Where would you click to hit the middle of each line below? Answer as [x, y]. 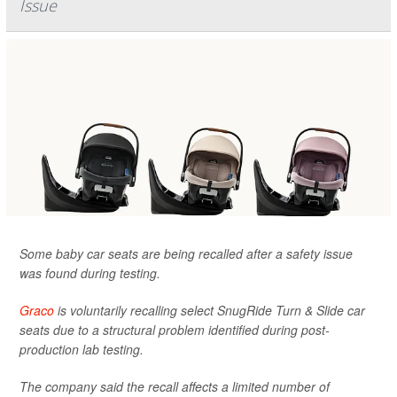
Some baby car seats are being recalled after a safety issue [186, 254]
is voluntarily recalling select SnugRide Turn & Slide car [210, 311]
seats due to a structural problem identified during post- [175, 330]
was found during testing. [90, 273]
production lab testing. [82, 350]
